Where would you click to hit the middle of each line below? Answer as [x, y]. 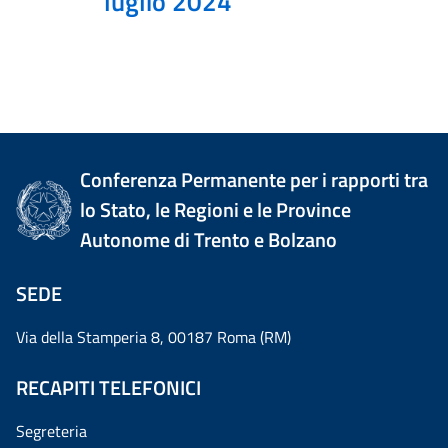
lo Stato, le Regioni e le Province [216, 209]
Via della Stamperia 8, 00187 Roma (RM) [153, 337]
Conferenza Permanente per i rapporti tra [254, 179]
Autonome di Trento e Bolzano [209, 239]
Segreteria [51, 431]
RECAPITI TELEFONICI [108, 387]
